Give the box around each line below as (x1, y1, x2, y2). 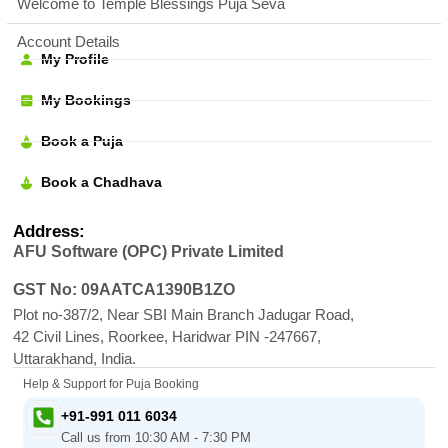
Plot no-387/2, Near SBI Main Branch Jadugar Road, (13, 305, 354, 323)
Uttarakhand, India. (13, 349, 136, 367)
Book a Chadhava (40, 173, 162, 190)
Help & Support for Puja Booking (23, 376, 199, 391)
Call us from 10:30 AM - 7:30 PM (61, 429, 251, 445)
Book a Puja (40, 132, 123, 149)
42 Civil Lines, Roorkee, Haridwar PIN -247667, (13, 327, 321, 345)
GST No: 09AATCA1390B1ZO (13, 281, 235, 299)
